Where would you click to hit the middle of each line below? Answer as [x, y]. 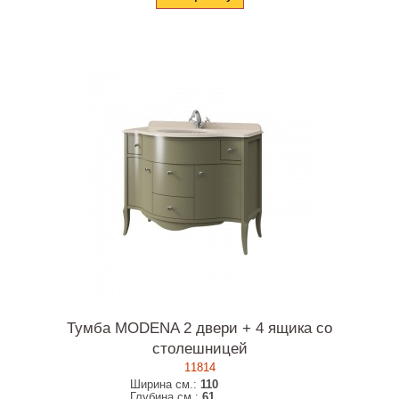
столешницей [199, 349]
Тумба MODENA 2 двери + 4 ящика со [199, 328]
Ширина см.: [166, 384]
